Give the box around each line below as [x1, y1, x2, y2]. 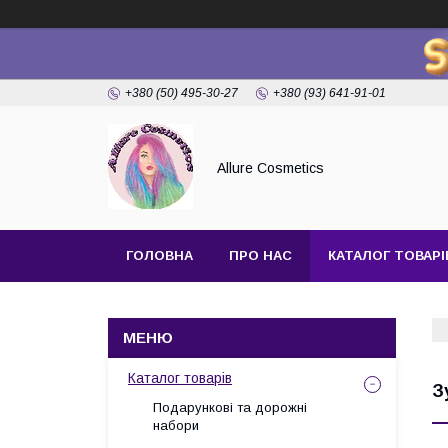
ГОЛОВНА [126, 248, 193, 263]
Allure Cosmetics [217, 160, 324, 176]
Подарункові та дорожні [153, 400, 307, 415]
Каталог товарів [128, 370, 232, 386]
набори [153, 418, 199, 433]
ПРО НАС [229, 248, 292, 263]
